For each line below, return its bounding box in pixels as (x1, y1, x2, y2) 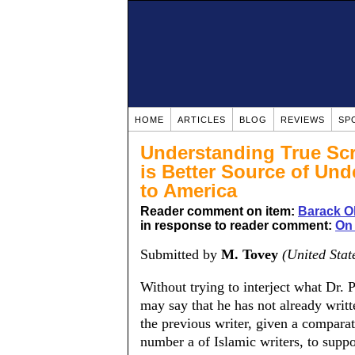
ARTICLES (177, 115, 226, 124)
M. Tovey (221, 246, 278, 262)
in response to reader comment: (140, 219, 335, 232)
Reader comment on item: (140, 204, 298, 218)
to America (140, 180, 237, 201)
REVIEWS (281, 115, 325, 124)
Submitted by (140, 246, 221, 262)
